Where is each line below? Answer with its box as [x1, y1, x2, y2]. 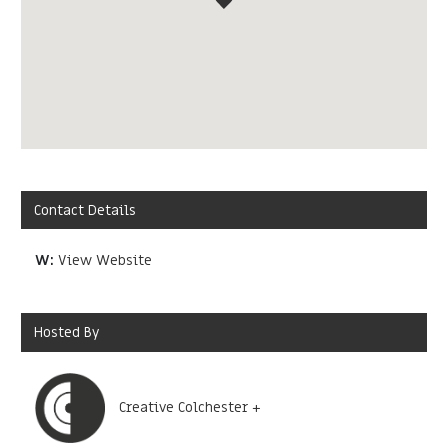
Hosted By [34, 323, 100, 342]
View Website [58, 251, 152, 271]
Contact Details [34, 200, 137, 220]
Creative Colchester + [119, 398, 261, 418]
